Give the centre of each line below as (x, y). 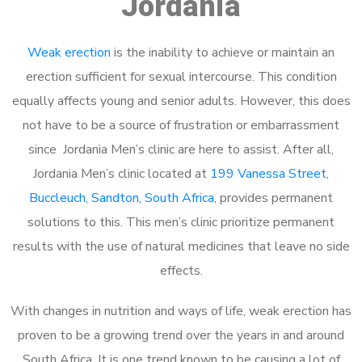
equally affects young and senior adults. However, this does (181, 101)
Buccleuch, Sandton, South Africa (122, 198)
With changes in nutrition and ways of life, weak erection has (181, 311)
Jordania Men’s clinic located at (122, 173)
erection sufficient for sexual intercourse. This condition (181, 76)
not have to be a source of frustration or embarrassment (181, 125)
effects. (181, 270)
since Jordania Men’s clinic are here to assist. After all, (181, 149)
